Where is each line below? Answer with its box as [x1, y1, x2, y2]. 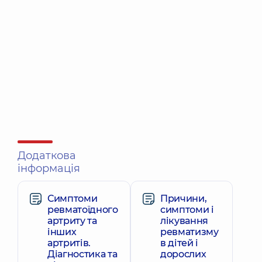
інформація [18, 162, 80, 175]
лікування [160, 215, 208, 226]
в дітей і [160, 237, 198, 249]
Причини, [160, 193, 207, 204]
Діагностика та [47, 249, 118, 260]
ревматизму [160, 226, 219, 237]
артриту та [47, 215, 97, 226]
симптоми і [160, 204, 214, 215]
